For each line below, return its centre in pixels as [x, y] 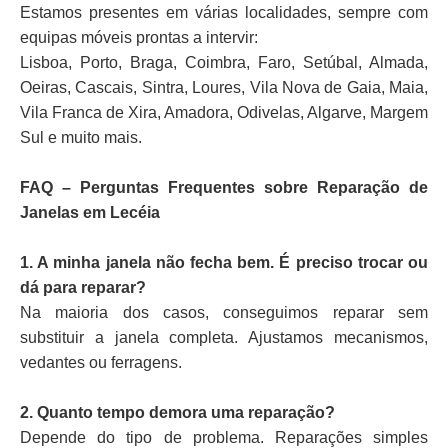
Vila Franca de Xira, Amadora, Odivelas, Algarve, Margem [224, 113]
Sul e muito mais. [81, 138]
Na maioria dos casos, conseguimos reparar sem [224, 313]
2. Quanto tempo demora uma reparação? [177, 413]
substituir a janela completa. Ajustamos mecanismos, [224, 338]
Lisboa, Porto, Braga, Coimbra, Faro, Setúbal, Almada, [224, 63]
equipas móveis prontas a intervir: [139, 38]
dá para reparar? [83, 288]
